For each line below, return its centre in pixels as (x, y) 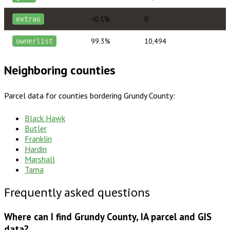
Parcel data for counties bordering (64, 95)
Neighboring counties (60, 70)
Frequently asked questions (77, 193)
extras (28, 19)
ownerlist (35, 41)
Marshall (40, 159)
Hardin (36, 149)
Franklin (38, 138)
